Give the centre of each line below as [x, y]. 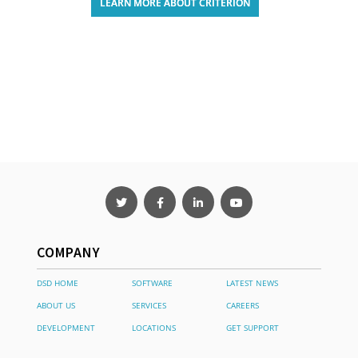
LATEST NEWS [252, 282]
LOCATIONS [153, 327]
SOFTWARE [152, 282]
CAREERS [242, 305]
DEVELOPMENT [66, 327]
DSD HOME [58, 282]
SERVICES [149, 305]
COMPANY [69, 252]
